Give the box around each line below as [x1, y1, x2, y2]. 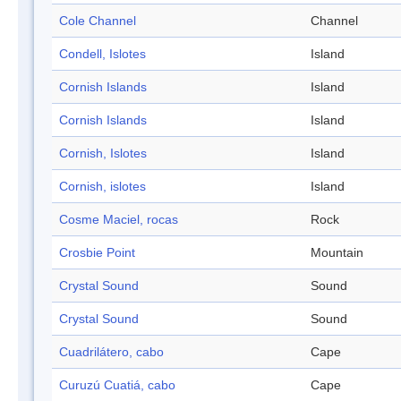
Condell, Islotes [59, 47, 146, 62]
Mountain [311, 245, 363, 260]
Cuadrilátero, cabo [59, 345, 164, 360]
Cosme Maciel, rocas [59, 212, 178, 227]
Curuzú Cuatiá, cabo [59, 378, 175, 393]
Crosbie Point [59, 245, 135, 260]
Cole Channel [59, 13, 136, 29]
